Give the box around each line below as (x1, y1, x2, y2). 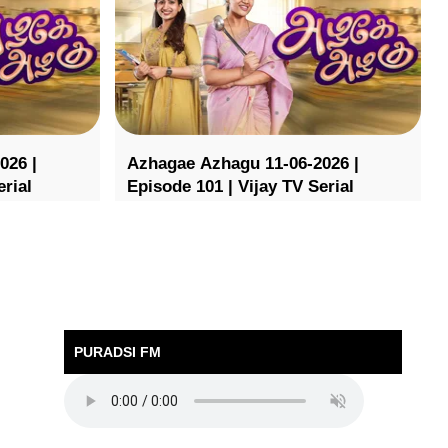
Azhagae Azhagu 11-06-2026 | (126, 154, 359, 174)
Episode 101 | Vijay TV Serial (126, 177, 354, 197)
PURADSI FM (73, 343, 161, 360)
